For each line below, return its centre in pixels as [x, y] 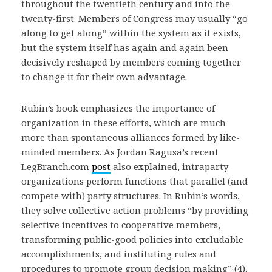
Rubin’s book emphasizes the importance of [118, 108]
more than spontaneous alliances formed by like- [131, 137]
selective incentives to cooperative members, [121, 224]
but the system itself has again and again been [125, 47]
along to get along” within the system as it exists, [131, 32]
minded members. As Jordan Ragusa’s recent [120, 151]
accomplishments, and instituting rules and [119, 253]
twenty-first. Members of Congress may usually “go [134, 18]
